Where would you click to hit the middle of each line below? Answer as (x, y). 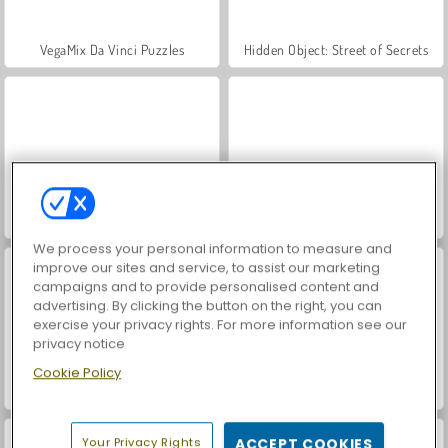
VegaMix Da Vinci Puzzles (112, 49)
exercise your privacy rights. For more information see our (220, 325)
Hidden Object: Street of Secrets (336, 49)
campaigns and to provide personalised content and (206, 287)
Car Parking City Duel (336, 391)
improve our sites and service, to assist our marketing (207, 268)
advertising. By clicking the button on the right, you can (208, 306)
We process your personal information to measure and (213, 249)
